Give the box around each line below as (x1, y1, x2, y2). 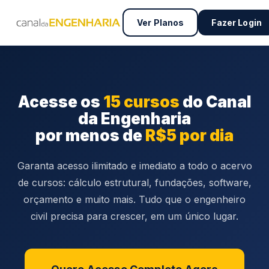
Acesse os (18, 92, 103, 111)
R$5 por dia (145, 126, 234, 145)
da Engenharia (78, 109, 191, 128)
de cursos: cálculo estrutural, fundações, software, (17, 177, 252, 189)
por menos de (35, 126, 145, 145)
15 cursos (103, 92, 180, 111)
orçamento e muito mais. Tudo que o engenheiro (23, 193, 246, 205)
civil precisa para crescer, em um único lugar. (31, 210, 238, 222)
